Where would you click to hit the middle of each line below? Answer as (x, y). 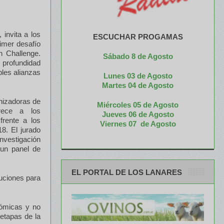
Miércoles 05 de (124, 104)
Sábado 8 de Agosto (138, 56)
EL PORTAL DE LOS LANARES (127, 172)
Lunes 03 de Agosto (138, 75)
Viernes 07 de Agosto (138, 123)
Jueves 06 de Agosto (138, 114)
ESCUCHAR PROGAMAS (138, 36)
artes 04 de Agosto (141, 85)
